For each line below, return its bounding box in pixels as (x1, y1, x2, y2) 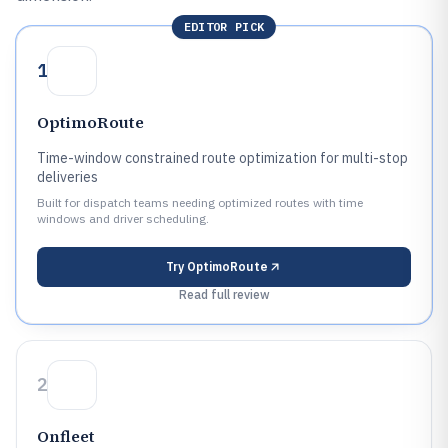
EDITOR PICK (183, 19, 265, 34)
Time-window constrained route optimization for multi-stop (37, 149, 408, 167)
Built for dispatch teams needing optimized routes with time (37, 195, 363, 210)
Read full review (178, 287, 270, 302)
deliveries (37, 168, 98, 186)
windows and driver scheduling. (37, 211, 209, 226)
